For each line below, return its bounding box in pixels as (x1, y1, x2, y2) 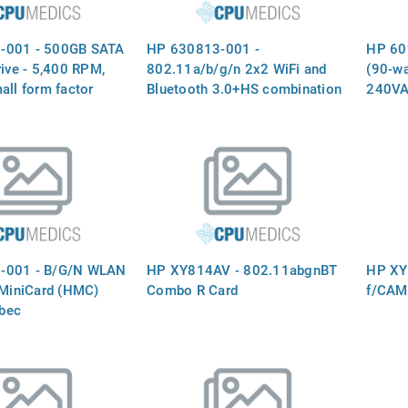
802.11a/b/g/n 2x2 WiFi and (147, 58, 327, 77)
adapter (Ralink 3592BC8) (147, 98, 311, 117)
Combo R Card (147, 280, 239, 299)
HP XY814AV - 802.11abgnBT (147, 260, 338, 279)
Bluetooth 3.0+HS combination (147, 78, 342, 97)
